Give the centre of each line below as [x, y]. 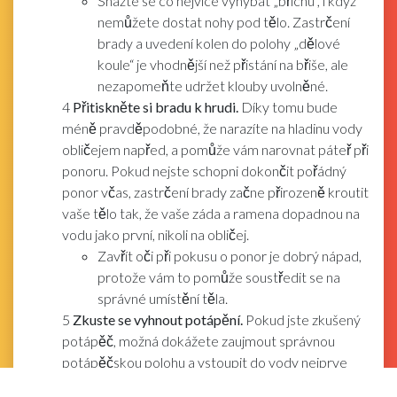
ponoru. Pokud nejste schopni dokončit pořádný [204, 171]
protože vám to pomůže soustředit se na [219, 277]
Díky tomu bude [288, 107]
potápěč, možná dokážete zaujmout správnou [198, 341]
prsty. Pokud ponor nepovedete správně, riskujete [213, 384]
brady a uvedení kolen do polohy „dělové [219, 43]
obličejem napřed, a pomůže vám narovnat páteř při [215, 150]
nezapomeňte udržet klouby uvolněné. [213, 86]
